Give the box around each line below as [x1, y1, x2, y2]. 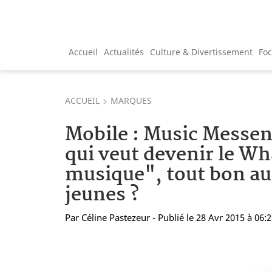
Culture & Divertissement [150, 46, 253, 58]
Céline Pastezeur [81, 211, 150, 223]
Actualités [104, 46, 144, 58]
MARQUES [110, 94, 152, 106]
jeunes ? [65, 179, 139, 211]
